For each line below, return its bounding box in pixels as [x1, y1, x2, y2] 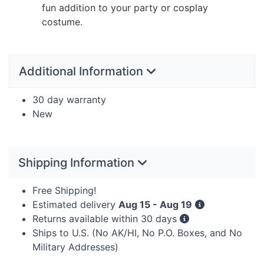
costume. [42, 16, 82, 28]
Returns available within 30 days [32, 213, 180, 225]
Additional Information [19, 64, 146, 79]
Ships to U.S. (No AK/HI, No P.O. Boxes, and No [32, 227, 242, 239]
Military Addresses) [32, 241, 118, 253]
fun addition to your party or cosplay [42, 2, 208, 14]
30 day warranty [32, 94, 106, 106]
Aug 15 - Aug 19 [118, 199, 192, 211]
